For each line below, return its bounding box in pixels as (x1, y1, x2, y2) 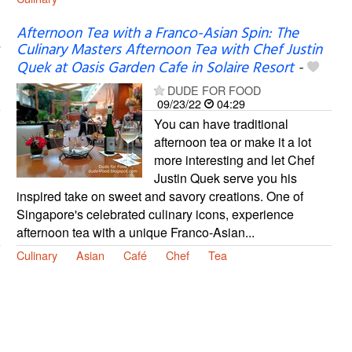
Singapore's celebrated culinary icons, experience (16, 204, 294, 223)
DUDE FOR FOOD (167, 81, 261, 98)
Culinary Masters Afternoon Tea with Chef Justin (16, 38, 322, 62)
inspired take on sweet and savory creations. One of (16, 186, 303, 205)
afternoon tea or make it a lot (153, 132, 311, 151)
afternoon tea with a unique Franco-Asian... (16, 222, 255, 241)
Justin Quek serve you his (153, 168, 297, 187)
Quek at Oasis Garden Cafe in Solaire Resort (16, 56, 294, 80)
